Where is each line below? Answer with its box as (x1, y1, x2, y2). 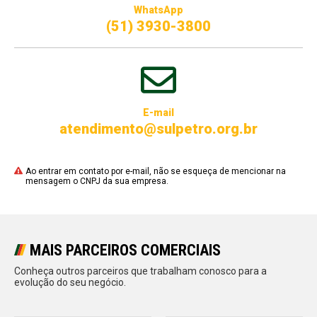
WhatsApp (134, 4, 183, 16)
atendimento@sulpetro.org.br (59, 120, 258, 137)
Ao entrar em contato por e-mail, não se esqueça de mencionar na (25, 166, 286, 176)
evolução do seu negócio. (14, 276, 126, 288)
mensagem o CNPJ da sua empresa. (25, 175, 168, 186)
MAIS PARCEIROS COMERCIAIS (30, 241, 221, 259)
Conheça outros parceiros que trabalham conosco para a (14, 265, 267, 277)
